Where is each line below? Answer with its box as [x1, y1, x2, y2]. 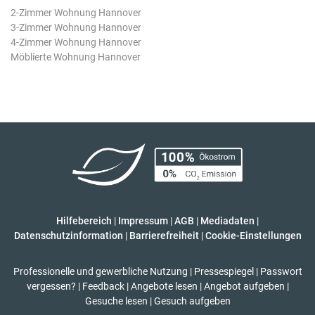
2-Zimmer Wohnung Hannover [11, 6, 141, 18]
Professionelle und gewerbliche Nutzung [13, 265, 188, 277]
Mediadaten [200, 214, 255, 226]
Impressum [118, 214, 168, 226]
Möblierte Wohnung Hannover [11, 51, 141, 63]
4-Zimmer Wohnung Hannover [11, 36, 141, 48]
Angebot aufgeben [203, 280, 285, 292]
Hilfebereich [56, 214, 112, 226]
